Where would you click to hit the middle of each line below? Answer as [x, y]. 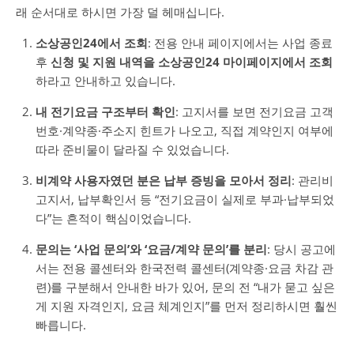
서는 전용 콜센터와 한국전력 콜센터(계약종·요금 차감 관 [185, 267]
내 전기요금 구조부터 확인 [105, 111]
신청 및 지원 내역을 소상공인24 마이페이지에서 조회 [192, 61]
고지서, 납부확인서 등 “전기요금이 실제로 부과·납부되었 [185, 199]
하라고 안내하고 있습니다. [105, 80]
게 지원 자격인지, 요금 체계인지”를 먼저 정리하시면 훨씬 [186, 305]
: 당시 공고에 [301, 249]
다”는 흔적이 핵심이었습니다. [113, 218]
